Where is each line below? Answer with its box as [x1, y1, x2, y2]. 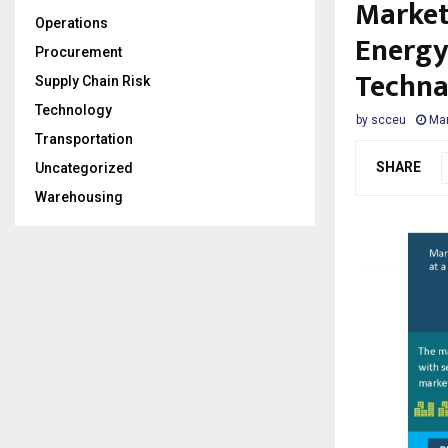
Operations [35, 15, 108, 31]
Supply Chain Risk [35, 73, 150, 89]
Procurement [35, 44, 122, 60]
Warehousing [35, 189, 123, 205]
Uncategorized [35, 160, 133, 176]
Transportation [35, 131, 133, 147]
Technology [35, 102, 112, 118]
